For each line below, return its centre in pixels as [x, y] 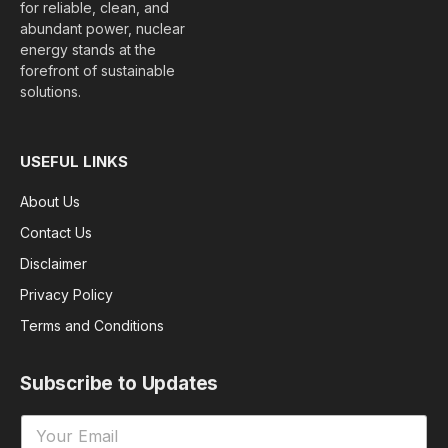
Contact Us [56, 232]
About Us [50, 201]
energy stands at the [88, 49]
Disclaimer [53, 263]
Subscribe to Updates [119, 383]
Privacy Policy [66, 294]
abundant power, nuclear [102, 28]
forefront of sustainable [97, 70]
